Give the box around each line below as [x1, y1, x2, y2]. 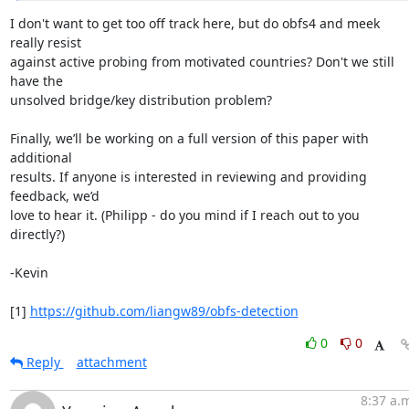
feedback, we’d [9, 187, 100, 204]
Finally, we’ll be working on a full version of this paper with [9, 130, 369, 147]
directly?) [9, 225, 65, 243]
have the [9, 72, 63, 89]
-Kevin [9, 264, 48, 281]
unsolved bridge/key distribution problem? [9, 91, 272, 109]
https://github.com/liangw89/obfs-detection [29, 302, 299, 320]
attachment [76, 353, 147, 371]
